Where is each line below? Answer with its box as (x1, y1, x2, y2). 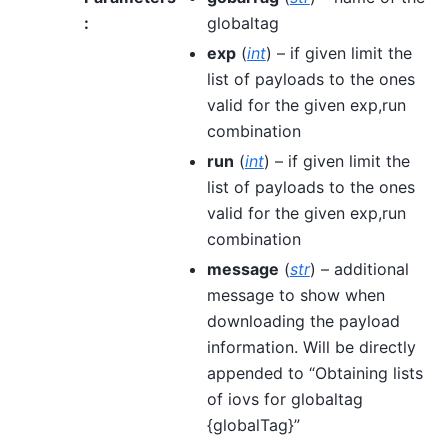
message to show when (206, 284, 385, 305)
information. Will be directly (206, 336, 416, 357)
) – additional (309, 258, 409, 279)
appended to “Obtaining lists (206, 362, 423, 383)
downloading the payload (206, 310, 400, 331)
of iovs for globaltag (206, 388, 363, 409)
